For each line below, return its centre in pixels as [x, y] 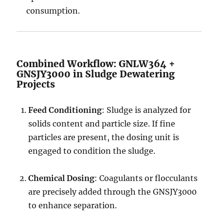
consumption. [53, 11]
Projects [36, 84]
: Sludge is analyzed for [146, 110]
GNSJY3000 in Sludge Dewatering [96, 74]
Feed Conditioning [65, 110]
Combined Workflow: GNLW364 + [96, 64]
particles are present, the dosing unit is [104, 137]
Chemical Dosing [62, 178]
